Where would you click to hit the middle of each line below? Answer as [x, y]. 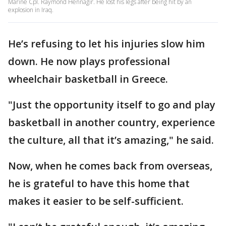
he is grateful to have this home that [99, 183]
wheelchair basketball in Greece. [88, 79]
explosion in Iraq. [31, 10]
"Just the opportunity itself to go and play [112, 104]
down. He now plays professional [89, 61]
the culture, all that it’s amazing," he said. [111, 140]
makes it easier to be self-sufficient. [96, 201]
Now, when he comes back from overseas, [110, 165]
